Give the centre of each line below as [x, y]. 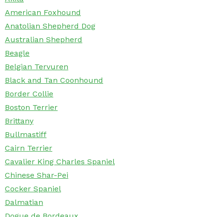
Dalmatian [24, 202]
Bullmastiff [26, 135]
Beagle [17, 53]
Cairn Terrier [29, 148]
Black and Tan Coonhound [54, 80]
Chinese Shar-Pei [37, 175]
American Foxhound [43, 13]
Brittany [19, 121]
